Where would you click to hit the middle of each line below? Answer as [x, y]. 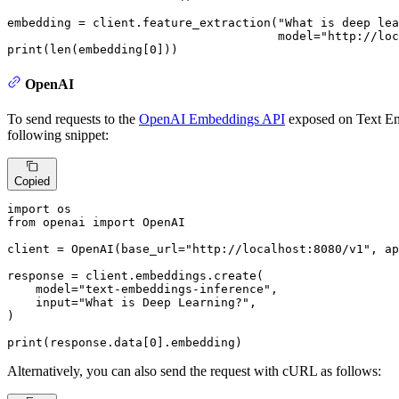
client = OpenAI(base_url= [96, 249]
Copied [32, 182]
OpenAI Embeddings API [212, 119]
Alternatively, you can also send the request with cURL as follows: [194, 371]
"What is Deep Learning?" [164, 303]
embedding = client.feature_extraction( [142, 22]
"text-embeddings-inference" [175, 289]
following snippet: [58, 135]
